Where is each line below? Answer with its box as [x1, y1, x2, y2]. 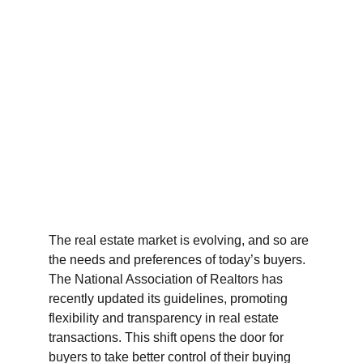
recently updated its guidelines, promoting [49, 292, 291, 305]
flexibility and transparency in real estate [49, 311, 282, 325]
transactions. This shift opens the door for [49, 331, 287, 344]
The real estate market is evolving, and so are [49, 233, 312, 247]
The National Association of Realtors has [49, 272, 286, 286]
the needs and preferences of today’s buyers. [49, 253, 309, 267]
